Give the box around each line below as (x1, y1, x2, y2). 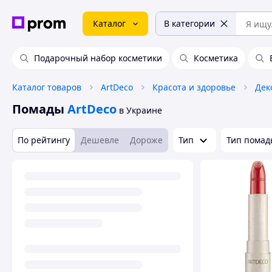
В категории (164, 18, 215, 29)
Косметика (194, 52, 238, 64)
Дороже (130, 134, 163, 146)
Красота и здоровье (152, 81, 236, 93)
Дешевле (81, 134, 119, 146)
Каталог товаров (12, 81, 81, 93)
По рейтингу (18, 134, 70, 146)
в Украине (119, 104, 162, 116)
